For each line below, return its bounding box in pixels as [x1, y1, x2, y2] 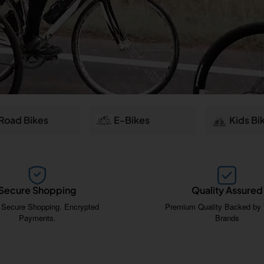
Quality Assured [191, 183, 263, 196]
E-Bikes [113, 114, 150, 127]
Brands [214, 212, 239, 223]
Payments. [18, 212, 56, 223]
